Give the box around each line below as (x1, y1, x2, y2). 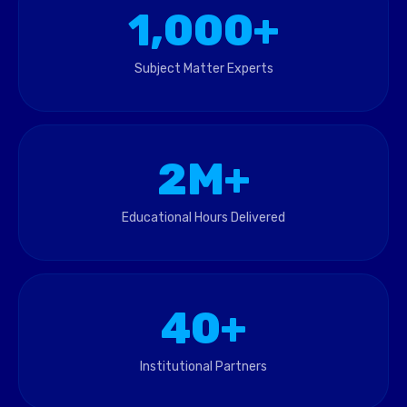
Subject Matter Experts (134, 61, 273, 76)
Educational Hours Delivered (122, 210, 285, 225)
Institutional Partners (140, 359, 267, 374)
